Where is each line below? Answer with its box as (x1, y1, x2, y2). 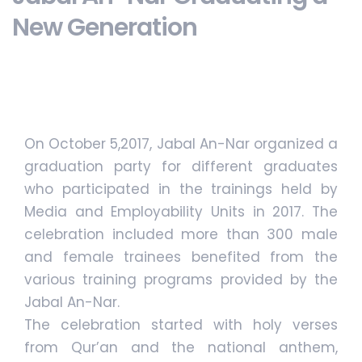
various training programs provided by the (24, 270, 338, 290)
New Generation (12, 11, 197, 45)
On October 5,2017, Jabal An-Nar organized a (24, 134, 338, 154)
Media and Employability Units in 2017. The (24, 202, 338, 222)
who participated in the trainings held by (24, 179, 338, 200)
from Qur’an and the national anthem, (24, 338, 338, 358)
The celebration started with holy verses (24, 315, 338, 335)
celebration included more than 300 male (24, 225, 338, 245)
